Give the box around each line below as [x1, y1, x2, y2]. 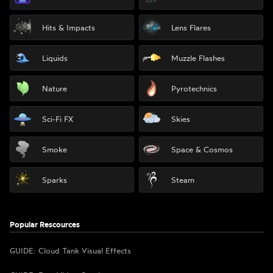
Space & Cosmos [171, 144, 233, 154]
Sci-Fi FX [42, 113, 73, 124]
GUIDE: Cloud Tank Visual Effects [10, 246, 131, 255]
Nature [42, 83, 67, 93]
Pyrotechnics [171, 83, 217, 93]
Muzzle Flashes [171, 52, 225, 63]
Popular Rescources [10, 219, 80, 229]
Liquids [42, 52, 68, 63]
